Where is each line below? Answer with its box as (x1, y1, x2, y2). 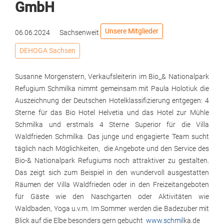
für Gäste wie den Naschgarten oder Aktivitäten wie (15, 192, 209, 201)
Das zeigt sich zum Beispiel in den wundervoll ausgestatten (15, 168, 209, 177)
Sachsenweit (59, 28, 100, 37)
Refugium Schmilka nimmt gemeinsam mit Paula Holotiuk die (15, 84, 209, 93)
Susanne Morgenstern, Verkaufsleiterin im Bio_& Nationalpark (15, 72, 209, 81)
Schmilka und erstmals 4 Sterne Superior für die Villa (15, 120, 209, 129)
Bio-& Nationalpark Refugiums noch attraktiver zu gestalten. (15, 156, 209, 165)
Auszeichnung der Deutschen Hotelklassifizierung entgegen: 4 (15, 96, 209, 105)
